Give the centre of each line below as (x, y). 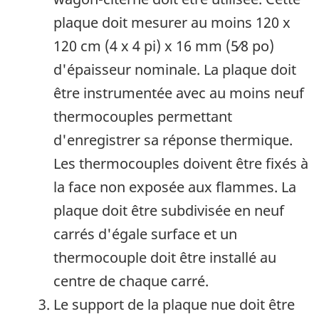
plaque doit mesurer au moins (155, 23)
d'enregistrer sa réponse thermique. (173, 140)
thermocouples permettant (143, 117)
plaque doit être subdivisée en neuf (169, 211)
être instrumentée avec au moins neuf (179, 93)
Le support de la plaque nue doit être (174, 305)
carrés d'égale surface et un (145, 234)
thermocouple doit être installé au (165, 258)
